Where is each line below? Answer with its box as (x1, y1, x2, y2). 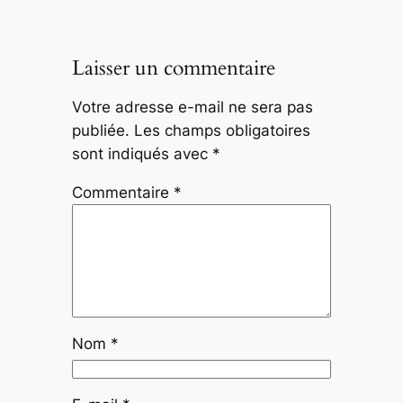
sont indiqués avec (71, 144, 212, 163)
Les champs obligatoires (133, 121, 310, 139)
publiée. (71, 121, 130, 139)
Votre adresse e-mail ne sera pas (71, 97, 313, 116)
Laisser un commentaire (71, 54, 275, 83)
